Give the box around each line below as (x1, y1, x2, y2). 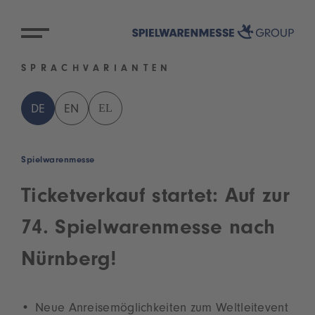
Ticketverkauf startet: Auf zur (21, 188, 290, 210)
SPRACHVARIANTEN (21, 65, 172, 75)
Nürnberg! (21, 251, 117, 273)
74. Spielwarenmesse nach (21, 219, 276, 241)
